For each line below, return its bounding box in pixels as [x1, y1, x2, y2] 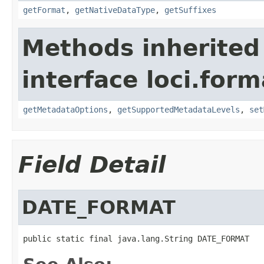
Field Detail [18, 151, 166, 178]
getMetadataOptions [23, 104, 108, 114]
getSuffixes [164, 5, 216, 15]
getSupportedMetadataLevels [117, 104, 240, 114]
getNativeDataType [75, 5, 155, 15]
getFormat [23, 5, 65, 15]
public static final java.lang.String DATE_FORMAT [23, 233, 249, 243]
